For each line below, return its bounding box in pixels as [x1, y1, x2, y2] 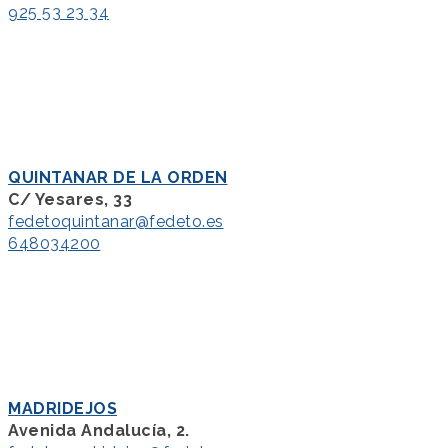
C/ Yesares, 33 [8, 190, 132, 210]
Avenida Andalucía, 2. [8, 421, 190, 441]
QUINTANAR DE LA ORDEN [8, 168, 228, 188]
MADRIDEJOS [8, 399, 117, 419]
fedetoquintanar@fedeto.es [8, 212, 224, 232]
